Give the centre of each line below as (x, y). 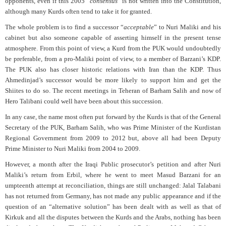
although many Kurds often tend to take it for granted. (78, 12)
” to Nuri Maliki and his (187, 27)
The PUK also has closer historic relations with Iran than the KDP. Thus (113, 70)
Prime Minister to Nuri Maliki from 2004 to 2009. (73, 149)
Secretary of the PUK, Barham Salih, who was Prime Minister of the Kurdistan (113, 128)
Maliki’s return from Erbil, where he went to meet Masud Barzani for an (113, 175)
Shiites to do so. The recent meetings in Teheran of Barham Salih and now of (113, 91)
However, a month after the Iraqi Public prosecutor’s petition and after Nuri (113, 164)
